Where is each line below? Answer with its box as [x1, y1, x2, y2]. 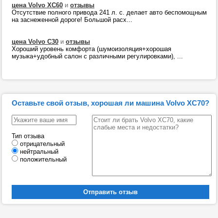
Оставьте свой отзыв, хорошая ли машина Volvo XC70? [12, 99, 209, 107]
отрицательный [20, 140, 65, 147]
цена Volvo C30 [12, 38, 58, 45]
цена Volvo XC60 [12, 1, 63, 9]
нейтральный [20, 148, 58, 155]
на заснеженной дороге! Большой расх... [12, 16, 132, 23]
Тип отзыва [12, 132, 44, 140]
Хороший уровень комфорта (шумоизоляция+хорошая [12, 45, 171, 53]
